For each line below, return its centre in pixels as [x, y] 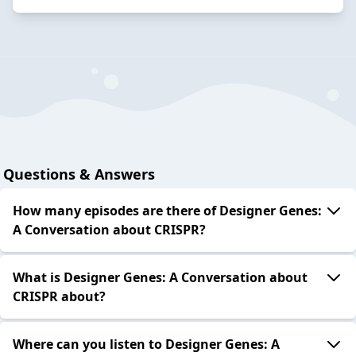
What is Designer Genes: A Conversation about [160, 278]
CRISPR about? [59, 297]
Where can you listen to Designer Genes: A [146, 344]
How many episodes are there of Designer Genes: [167, 211]
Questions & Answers [79, 174]
